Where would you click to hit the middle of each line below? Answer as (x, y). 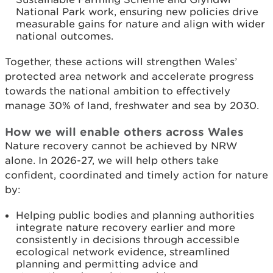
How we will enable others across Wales (124, 132)
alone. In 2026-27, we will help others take (112, 160)
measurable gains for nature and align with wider (140, 24)
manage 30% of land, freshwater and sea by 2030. (132, 105)
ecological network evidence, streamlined (123, 252)
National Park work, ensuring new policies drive (137, 12)
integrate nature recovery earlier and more (126, 227)
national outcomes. (65, 36)
